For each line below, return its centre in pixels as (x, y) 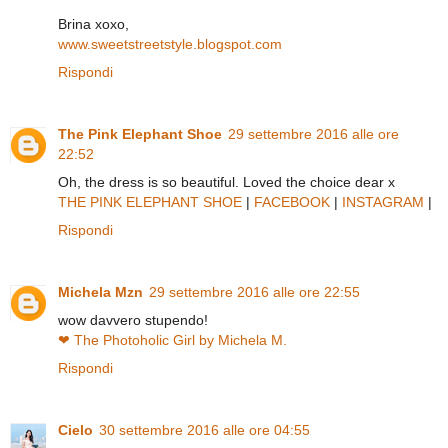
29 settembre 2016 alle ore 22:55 (254, 292)
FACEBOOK (292, 202)
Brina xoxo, (93, 24)
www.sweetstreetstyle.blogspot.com (170, 44)
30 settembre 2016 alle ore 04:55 (204, 430)
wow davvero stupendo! (133, 320)
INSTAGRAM (383, 202)
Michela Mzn (100, 292)
